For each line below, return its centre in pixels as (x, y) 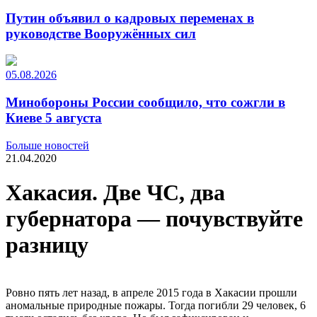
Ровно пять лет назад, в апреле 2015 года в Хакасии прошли (151, 292)
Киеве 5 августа (54, 118)
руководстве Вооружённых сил (101, 33)
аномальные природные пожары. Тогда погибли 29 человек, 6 (156, 305)
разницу (47, 245)
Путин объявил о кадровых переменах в (130, 18)
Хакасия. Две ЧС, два (115, 193)
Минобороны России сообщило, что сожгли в (145, 103)
